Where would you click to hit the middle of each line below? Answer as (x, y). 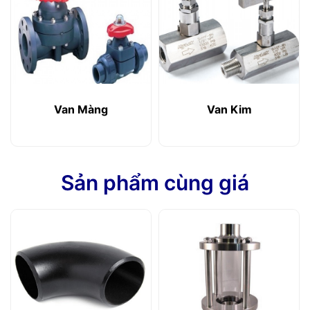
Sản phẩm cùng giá (155, 183)
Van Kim (229, 110)
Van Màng (81, 110)
